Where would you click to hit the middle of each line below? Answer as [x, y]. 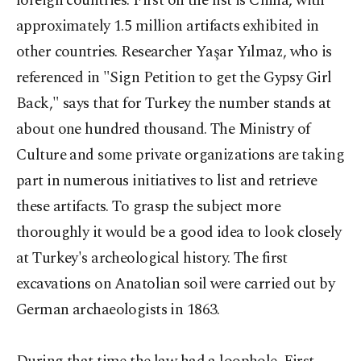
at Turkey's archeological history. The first [152, 258]
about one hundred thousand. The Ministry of [163, 129]
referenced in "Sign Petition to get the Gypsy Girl [174, 78]
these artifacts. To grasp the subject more [149, 207]
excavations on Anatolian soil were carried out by [176, 284]
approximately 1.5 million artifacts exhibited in [168, 26]
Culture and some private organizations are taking [180, 155]
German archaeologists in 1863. [118, 310]
